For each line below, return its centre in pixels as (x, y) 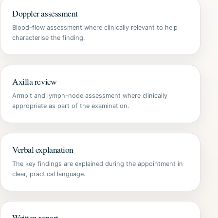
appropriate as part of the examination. (71, 106)
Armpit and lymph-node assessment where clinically (90, 96)
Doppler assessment (45, 13)
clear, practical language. (49, 174)
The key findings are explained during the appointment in (98, 164)
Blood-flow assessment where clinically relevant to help (95, 27)
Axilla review (35, 81)
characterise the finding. (49, 38)
